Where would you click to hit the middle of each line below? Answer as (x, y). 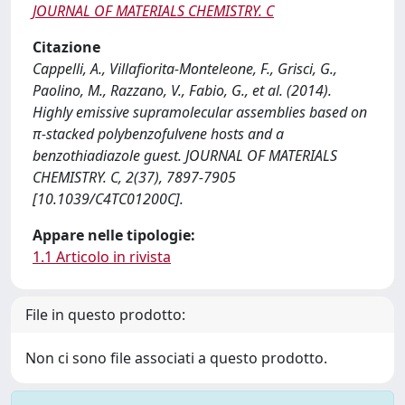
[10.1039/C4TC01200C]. (108, 199)
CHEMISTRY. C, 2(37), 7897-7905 (134, 177)
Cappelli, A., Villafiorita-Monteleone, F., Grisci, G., (185, 69)
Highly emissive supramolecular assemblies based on (200, 112)
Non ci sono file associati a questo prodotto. (176, 358)
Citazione (66, 47)
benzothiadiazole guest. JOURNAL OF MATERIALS (185, 155)
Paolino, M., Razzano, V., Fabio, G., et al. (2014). (182, 90)
